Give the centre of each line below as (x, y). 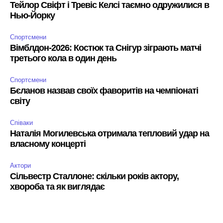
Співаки (21, 123)
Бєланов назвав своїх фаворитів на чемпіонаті (104, 91)
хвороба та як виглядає (57, 187)
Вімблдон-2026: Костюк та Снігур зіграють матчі (106, 48)
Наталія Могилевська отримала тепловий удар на (110, 134)
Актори (20, 166)
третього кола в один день (63, 58)
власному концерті (48, 144)
